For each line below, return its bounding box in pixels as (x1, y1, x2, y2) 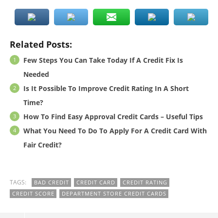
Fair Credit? (23, 140, 62, 149)
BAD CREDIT (34, 178, 69, 186)
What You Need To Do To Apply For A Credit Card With (23, 126, 207, 135)
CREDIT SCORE (12, 189, 54, 197)
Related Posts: (10, 38, 72, 50)
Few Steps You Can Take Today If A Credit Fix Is (23, 55, 183, 65)
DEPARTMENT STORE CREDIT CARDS (62, 189, 166, 197)
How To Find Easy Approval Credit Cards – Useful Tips (23, 111, 203, 121)
